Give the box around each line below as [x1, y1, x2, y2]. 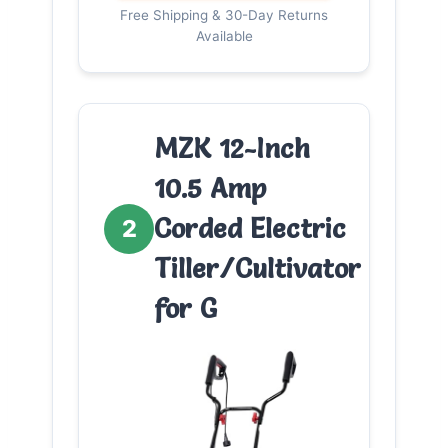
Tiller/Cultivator [154, 251, 361, 285]
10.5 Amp [154, 171, 266, 205]
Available [195, 27, 253, 44]
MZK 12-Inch [154, 131, 310, 165]
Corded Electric [154, 211, 346, 245]
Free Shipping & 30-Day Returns [120, 6, 328, 23]
